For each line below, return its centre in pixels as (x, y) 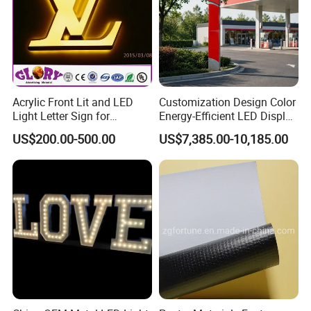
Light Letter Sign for (61, 116)
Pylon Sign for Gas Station (224, 129)
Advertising (40, 129)
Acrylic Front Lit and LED (73, 102)
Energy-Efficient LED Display (228, 116)
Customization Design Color (227, 102)
